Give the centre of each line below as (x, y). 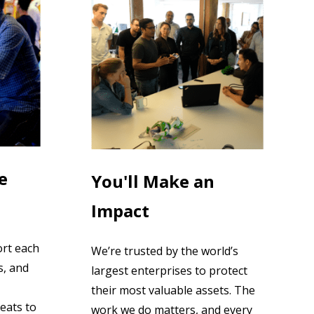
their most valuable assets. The (173, 290)
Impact (120, 210)
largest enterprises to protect (169, 270)
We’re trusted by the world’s (164, 251)
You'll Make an (152, 181)
